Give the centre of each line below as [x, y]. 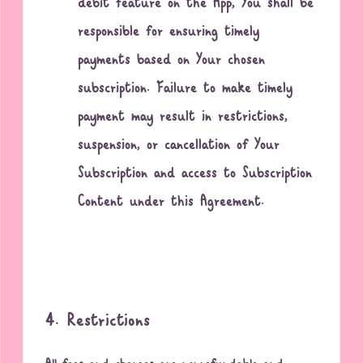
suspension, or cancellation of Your [179, 146]
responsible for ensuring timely [169, 32]
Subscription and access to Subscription [195, 174]
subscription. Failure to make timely [186, 89]
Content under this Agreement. [171, 203]
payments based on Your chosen [172, 61]
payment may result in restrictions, [183, 117]
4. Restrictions [98, 322]
